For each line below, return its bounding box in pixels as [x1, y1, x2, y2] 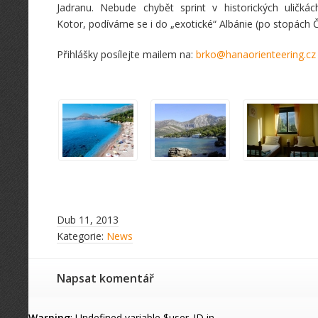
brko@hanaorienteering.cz [196, 48, 316, 61]
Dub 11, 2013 [57, 213, 119, 226]
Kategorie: [57, 229, 106, 243]
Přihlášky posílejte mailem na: [57, 48, 196, 61]
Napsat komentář [57, 270, 154, 286]
